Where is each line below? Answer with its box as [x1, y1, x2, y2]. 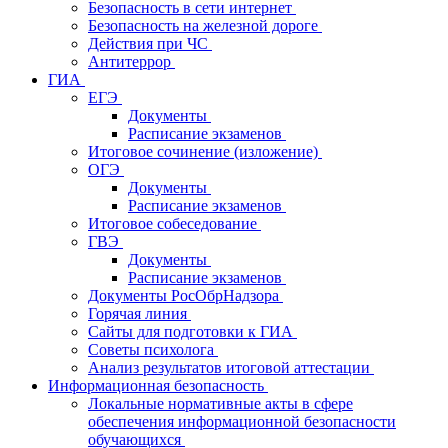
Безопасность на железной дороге [88, 17, 322, 34]
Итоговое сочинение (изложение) [88, 143, 322, 160]
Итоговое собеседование [88, 215, 261, 232]
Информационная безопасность [48, 377, 268, 394]
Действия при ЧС [88, 35, 212, 52]
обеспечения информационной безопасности [88, 413, 396, 430]
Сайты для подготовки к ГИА [88, 323, 297, 340]
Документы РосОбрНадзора [88, 287, 283, 304]
